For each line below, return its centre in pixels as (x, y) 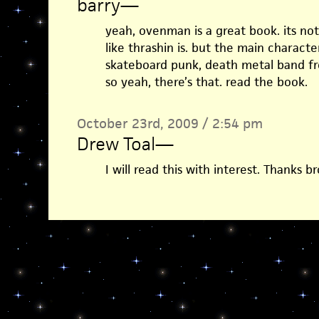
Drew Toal (116, 144)
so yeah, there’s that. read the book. (206, 82)
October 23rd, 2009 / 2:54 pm (169, 124)
